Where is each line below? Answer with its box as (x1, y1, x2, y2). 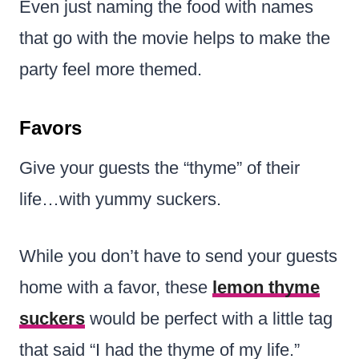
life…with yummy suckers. (19, 188, 221, 209)
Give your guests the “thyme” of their (19, 157, 300, 178)
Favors (19, 116, 82, 139)
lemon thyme (212, 276, 320, 297)
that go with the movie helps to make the (19, 27, 330, 48)
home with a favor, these (19, 276, 212, 297)
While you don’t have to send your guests (19, 245, 337, 266)
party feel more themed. (19, 58, 202, 79)
